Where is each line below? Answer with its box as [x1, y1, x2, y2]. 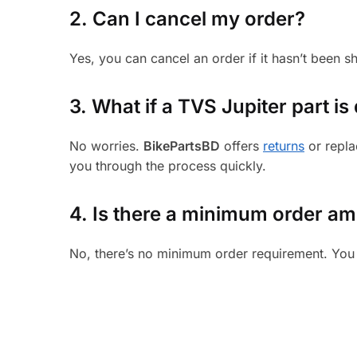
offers [220, 138, 264, 155]
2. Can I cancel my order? [69, 7, 306, 31]
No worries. [69, 138, 144, 155]
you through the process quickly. [69, 158, 267, 175]
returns [263, 138, 305, 155]
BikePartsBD [143, 138, 221, 155]
